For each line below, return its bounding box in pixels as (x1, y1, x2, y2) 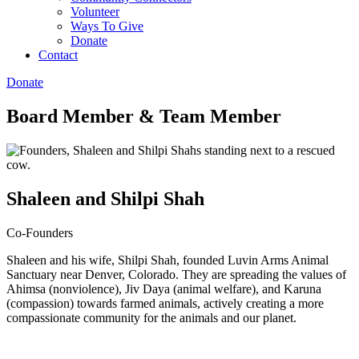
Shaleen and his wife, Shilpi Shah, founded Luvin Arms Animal (6, 252, 329, 267)
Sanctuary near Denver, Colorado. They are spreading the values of (6, 267, 346, 281)
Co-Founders (6, 225, 73, 240)
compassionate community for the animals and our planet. (6, 310, 296, 325)
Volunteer (71, 5, 119, 18)
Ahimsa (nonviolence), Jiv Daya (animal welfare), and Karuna (6, 281, 321, 296)
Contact (38, 48, 78, 62)
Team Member (159, 105, 281, 127)
